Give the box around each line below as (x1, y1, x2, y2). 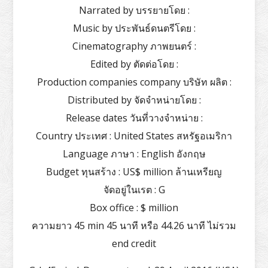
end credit (112, 236, 156, 250)
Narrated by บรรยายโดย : (78, 3, 190, 17)
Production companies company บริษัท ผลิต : (36, 75, 232, 89)
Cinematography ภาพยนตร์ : (72, 39, 196, 53)
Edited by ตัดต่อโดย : (90, 57, 178, 71)
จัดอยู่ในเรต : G (103, 182, 165, 196)
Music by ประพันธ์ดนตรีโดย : (72, 21, 196, 35)
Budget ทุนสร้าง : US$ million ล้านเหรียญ (46, 165, 222, 178)
